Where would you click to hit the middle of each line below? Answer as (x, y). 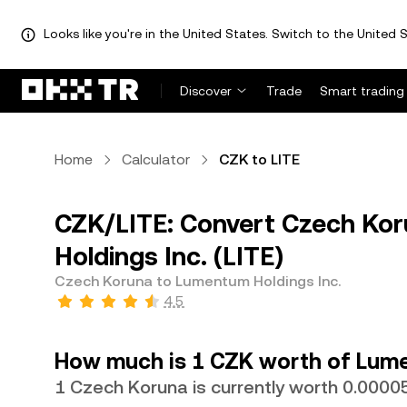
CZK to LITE (259, 159)
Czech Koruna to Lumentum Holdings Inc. (198, 281)
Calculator (156, 159)
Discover (206, 91)
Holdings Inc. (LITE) (169, 256)
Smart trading (362, 91)
